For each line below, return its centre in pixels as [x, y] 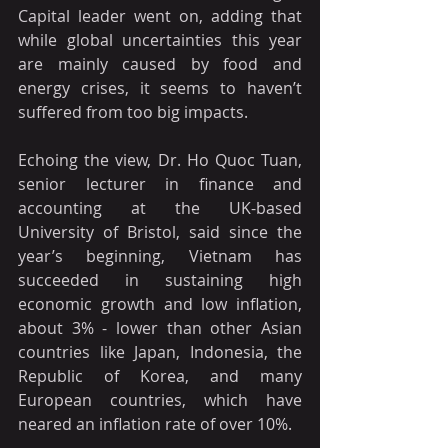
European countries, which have [160, 399]
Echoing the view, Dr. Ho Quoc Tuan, [160, 159]
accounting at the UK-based [160, 207]
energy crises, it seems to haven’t [160, 87]
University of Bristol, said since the [160, 231]
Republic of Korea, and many [160, 375]
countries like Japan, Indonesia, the [160, 351]
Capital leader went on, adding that [160, 15]
